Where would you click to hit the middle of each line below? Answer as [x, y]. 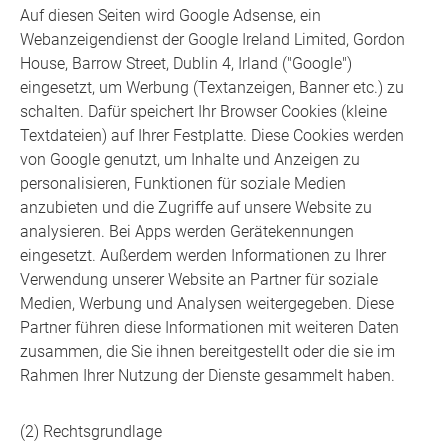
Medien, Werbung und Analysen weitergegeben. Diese [207, 304]
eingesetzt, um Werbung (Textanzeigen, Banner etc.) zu [212, 88]
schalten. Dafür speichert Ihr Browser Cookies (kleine [203, 112]
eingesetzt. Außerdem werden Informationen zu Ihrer [203, 256]
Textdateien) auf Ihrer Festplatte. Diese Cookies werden [212, 136]
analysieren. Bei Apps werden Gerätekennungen [187, 232]
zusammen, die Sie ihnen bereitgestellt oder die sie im [207, 352]
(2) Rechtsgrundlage [91, 432]
